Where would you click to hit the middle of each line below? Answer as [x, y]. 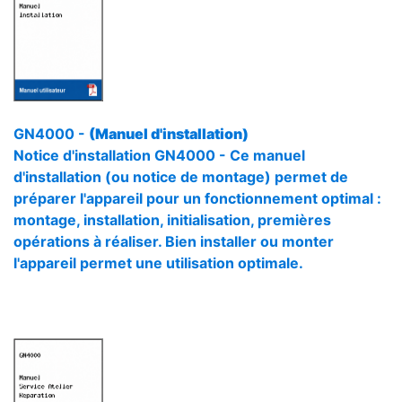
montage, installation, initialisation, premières [172, 220]
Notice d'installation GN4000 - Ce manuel [159, 155]
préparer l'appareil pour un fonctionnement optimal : [197, 198]
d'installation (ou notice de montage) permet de [181, 177]
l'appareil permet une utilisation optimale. [158, 263]
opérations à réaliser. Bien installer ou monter [174, 241]
